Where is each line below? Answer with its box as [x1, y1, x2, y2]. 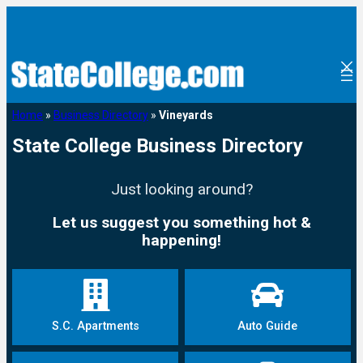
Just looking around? [110, 180, 253, 199]
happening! [142, 231, 221, 250]
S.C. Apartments [51, 319, 139, 334]
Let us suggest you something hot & [52, 213, 311, 233]
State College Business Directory [12, 135, 304, 158]
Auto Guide [237, 319, 298, 334]
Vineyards [159, 109, 214, 122]
